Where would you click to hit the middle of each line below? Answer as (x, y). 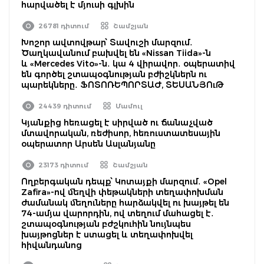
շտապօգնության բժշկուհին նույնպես (106, 224)
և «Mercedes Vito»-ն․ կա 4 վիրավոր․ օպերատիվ (128, 63)
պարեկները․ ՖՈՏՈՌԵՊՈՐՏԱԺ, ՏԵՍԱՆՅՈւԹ (123, 85)
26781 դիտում (64, 26)
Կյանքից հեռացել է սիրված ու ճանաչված (117, 122)
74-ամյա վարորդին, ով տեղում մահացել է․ (118, 213)
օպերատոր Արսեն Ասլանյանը (88, 143)
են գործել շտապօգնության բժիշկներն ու (114, 74)
